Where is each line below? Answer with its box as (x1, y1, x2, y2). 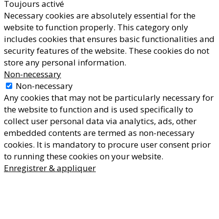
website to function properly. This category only (4, 21, 188, 33)
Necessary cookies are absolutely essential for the (4, 9, 196, 21)
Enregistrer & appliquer (4, 162, 96, 174)
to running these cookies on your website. (4, 150, 163, 162)
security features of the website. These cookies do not (4, 44, 209, 56)
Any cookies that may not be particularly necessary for (4, 91, 214, 103)
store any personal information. (4, 56, 126, 68)
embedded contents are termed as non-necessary (4, 127, 195, 138)
